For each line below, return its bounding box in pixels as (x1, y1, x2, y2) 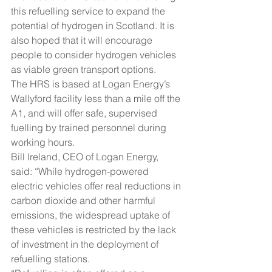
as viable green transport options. (11, 63, 156, 76)
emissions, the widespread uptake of (11, 209, 172, 222)
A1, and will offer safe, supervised (11, 107, 160, 120)
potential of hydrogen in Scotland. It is (11, 19, 177, 32)
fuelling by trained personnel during (11, 121, 169, 134)
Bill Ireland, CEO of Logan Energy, (11, 151, 161, 163)
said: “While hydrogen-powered (11, 165, 151, 178)
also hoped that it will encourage (11, 34, 155, 47)
